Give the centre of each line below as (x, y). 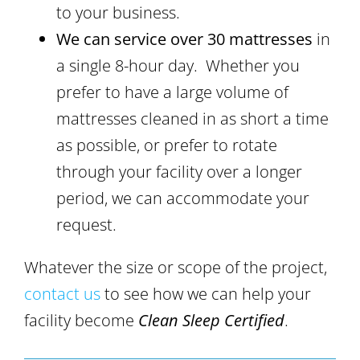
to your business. (118, 13)
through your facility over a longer (179, 172)
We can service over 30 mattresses (184, 39)
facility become (81, 321)
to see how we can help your (206, 294)
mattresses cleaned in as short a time (192, 119)
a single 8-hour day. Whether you (178, 66)
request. (86, 225)
